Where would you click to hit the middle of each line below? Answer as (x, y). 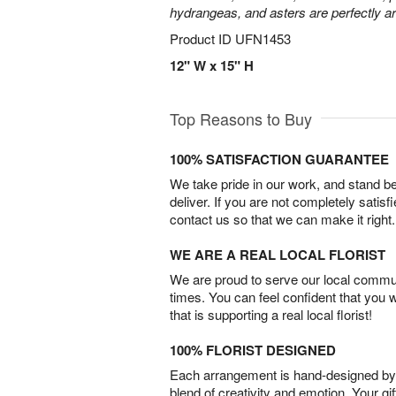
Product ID (202, 38)
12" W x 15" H (212, 65)
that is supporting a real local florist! (271, 314)
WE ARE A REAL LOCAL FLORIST (278, 255)
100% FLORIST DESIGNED (253, 350)
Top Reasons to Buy (241, 118)
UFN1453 (263, 38)
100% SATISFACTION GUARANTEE (279, 159)
